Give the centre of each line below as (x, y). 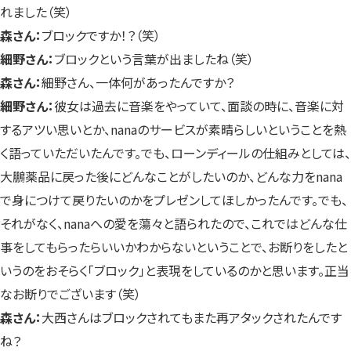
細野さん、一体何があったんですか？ (138, 82)
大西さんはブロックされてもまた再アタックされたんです (192, 317)
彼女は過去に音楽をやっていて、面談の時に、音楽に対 (199, 105)
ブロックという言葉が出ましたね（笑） (154, 58)
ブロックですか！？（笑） (101, 35)
